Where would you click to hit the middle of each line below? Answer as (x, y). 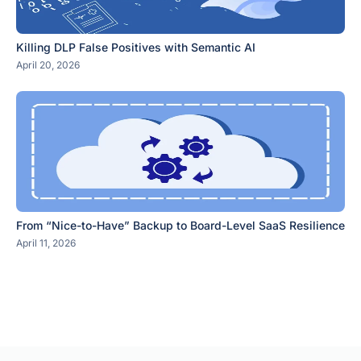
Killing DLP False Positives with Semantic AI (136, 47)
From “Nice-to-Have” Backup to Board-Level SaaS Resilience (180, 225)
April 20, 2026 (48, 65)
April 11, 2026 (46, 243)
